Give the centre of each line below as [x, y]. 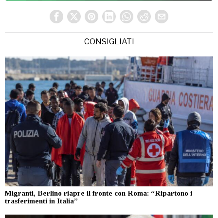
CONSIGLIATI [109, 41]
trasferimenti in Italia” [41, 201]
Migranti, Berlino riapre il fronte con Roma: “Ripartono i [99, 193]
